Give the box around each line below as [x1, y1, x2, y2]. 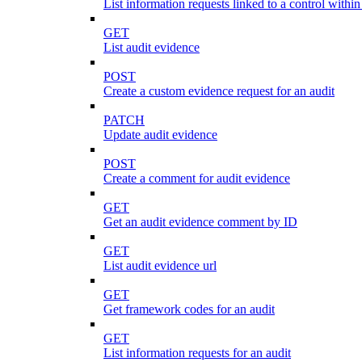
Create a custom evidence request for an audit [103, 83, 335, 98]
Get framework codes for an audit [103, 301, 275, 316]
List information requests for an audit [103, 345, 291, 360]
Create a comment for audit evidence [103, 170, 290, 185]
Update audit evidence [103, 127, 217, 141]
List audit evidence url [103, 258, 217, 272]
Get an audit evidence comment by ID [103, 214, 297, 229]
